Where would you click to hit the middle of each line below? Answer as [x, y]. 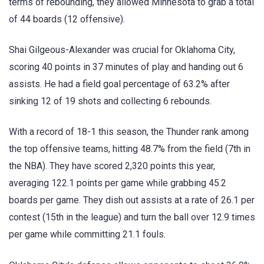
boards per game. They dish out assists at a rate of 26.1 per [132, 200]
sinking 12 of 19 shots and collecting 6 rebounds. [110, 101]
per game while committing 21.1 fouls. [87, 235]
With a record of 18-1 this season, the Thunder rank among [129, 132]
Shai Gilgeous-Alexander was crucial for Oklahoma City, [122, 50]
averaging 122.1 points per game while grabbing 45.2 [118, 183]
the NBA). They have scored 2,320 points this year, [112, 166]
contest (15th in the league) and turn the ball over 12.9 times [132, 217]
